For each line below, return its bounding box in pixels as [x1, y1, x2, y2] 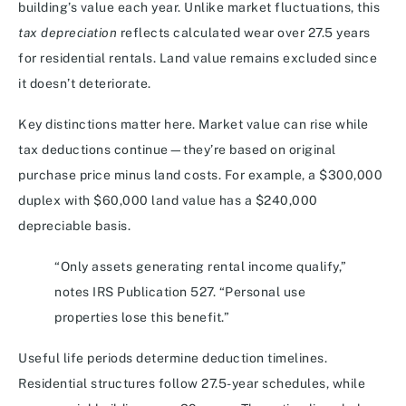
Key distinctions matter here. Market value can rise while [18, 117, 369, 132]
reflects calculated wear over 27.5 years [117, 25, 371, 41]
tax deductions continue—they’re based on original [18, 142, 336, 158]
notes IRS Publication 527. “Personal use [54, 285, 305, 300]
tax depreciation [18, 25, 117, 41]
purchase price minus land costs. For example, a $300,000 [18, 168, 382, 183]
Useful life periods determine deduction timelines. [18, 351, 327, 366]
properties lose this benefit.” [54, 310, 229, 325]
